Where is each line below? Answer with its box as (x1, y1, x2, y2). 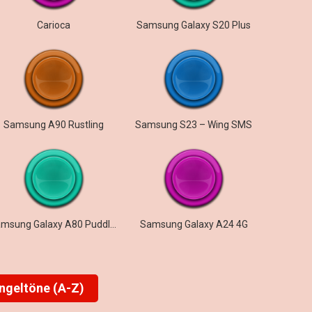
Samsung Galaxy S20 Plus (136, 19, 251, 31)
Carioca (37, 19, 71, 31)
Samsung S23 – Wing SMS (135, 119, 253, 130)
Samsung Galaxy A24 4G (139, 219, 248, 230)
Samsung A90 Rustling (3, 119, 104, 130)
